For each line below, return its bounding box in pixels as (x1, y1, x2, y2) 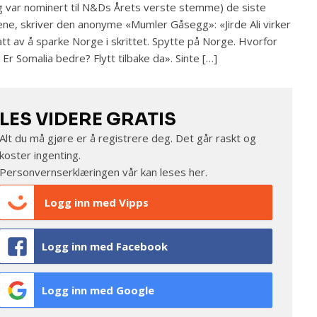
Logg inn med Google (41, 283, 154, 297)
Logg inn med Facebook (41, 239, 168, 253)
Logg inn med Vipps (41, 195, 149, 209)
